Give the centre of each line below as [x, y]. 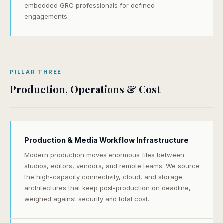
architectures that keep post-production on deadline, [108, 188]
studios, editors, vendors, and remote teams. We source [112, 166]
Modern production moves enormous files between [104, 155]
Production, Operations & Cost [85, 89]
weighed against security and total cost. [87, 199]
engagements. [47, 16]
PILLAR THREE [36, 72]
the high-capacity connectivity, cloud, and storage [103, 177]
